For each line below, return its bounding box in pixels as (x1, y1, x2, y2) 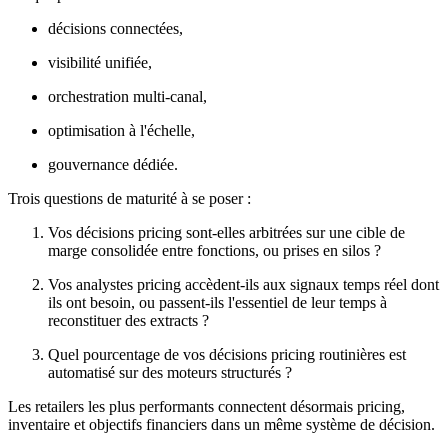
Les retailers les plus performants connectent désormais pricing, (8, 398, 405, 416)
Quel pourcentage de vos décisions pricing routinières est (48, 346, 406, 364)
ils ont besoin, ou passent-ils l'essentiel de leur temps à (48, 294, 387, 312)
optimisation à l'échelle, (48, 122, 195, 140)
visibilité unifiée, (48, 54, 152, 72)
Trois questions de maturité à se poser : (8, 190, 255, 208)
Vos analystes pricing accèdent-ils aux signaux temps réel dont (48, 276, 439, 294)
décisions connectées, (48, 20, 183, 38)
